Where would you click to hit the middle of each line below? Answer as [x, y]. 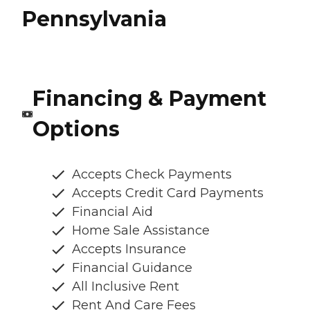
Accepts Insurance [129, 249]
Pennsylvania [94, 19]
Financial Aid [112, 212]
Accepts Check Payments [152, 175]
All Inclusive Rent [126, 287]
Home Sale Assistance [141, 231]
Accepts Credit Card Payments [168, 193]
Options [76, 129]
